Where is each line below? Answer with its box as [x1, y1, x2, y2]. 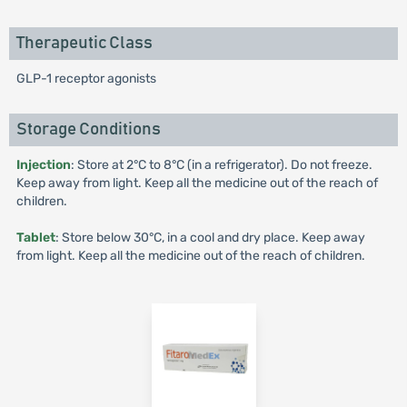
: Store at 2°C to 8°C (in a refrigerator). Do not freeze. [70, 157, 372, 173]
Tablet [15, 230, 55, 245]
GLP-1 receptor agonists [15, 71, 156, 86]
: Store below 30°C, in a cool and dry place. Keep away [55, 230, 365, 245]
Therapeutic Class [15, 35, 153, 52]
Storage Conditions [15, 121, 161, 138]
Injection [15, 157, 71, 173]
